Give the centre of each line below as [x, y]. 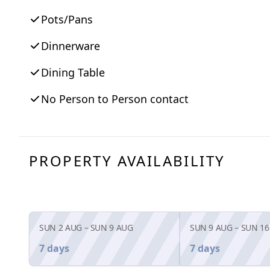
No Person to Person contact [115, 99]
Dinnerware [71, 46]
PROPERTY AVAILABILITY [127, 161]
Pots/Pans [67, 20]
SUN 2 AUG [61, 228]
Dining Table [73, 73]
